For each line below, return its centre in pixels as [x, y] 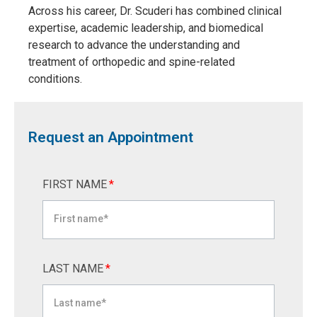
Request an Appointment [111, 137]
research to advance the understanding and [134, 45]
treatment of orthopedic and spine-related [132, 62]
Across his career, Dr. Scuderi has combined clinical [155, 11]
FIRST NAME [75, 184]
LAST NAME [73, 268]
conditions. [55, 79]
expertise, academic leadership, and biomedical [146, 28]
